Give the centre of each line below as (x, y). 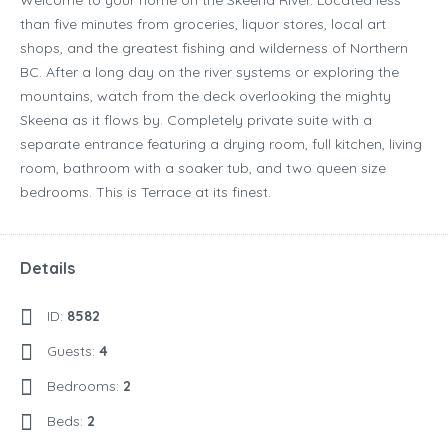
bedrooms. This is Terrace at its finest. (145, 192)
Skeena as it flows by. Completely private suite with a (196, 120)
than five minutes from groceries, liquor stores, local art (203, 24)
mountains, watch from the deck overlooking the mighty (205, 96)
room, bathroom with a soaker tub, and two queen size (203, 168)
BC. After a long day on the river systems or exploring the (209, 72)
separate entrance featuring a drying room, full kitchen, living (221, 144)
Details (47, 268)
